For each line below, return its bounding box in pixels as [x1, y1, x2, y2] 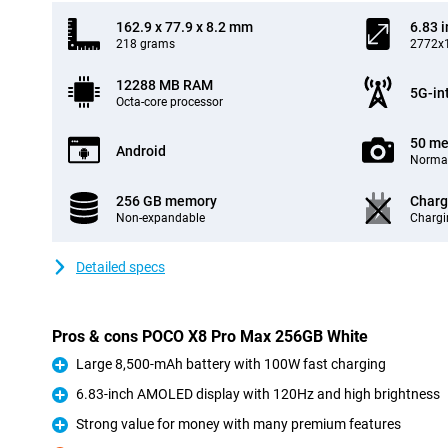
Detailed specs [76, 259, 165, 275]
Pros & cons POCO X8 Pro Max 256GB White [52, 327, 368, 346]
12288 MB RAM [116, 77, 213, 93]
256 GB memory [116, 193, 217, 209]
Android [116, 143, 166, 159]
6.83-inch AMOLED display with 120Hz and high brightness [76, 386, 440, 402]
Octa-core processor [116, 95, 223, 109]
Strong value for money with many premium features [76, 416, 401, 432]
